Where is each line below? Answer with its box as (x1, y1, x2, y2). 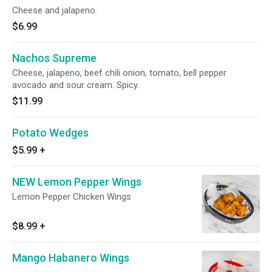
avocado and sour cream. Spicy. (12, 80, 139, 90)
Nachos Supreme (12, 52, 97, 64)
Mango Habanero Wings (12, 251, 129, 264)
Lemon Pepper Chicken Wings (12, 191, 131, 202)
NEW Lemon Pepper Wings (12, 175, 141, 188)
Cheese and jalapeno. (12, 5, 97, 16)
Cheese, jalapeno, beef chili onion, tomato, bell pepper (12, 67, 226, 78)
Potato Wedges (12, 126, 89, 139)
